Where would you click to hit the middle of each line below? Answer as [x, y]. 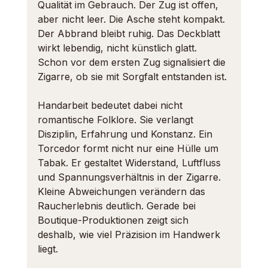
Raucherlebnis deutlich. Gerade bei [118, 206]
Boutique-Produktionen [90, 220]
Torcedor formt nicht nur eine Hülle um [129, 148]
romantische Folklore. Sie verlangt [117, 120]
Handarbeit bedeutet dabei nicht [111, 105]
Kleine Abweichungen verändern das [123, 191]
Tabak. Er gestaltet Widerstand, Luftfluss [130, 163]
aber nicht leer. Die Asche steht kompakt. [133, 19]
